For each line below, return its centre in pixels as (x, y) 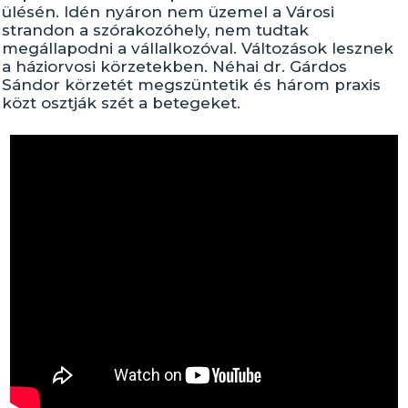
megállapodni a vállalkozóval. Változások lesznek (198, 48)
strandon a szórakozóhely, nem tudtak (156, 30)
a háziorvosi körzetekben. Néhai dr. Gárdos (175, 66)
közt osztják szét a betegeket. (122, 103)
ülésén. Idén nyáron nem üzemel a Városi (168, 12)
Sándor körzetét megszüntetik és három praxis (192, 85)
